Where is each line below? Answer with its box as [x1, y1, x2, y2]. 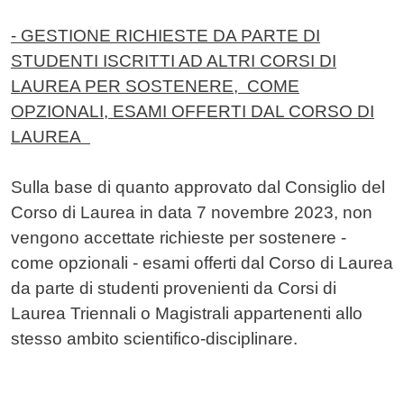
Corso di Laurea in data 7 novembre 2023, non [11, 203, 372, 223]
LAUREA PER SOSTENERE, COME [11, 77, 299, 96]
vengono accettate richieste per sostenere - [11, 228, 346, 248]
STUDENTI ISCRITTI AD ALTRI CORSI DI [11, 51, 336, 71]
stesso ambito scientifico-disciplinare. [11, 329, 298, 349]
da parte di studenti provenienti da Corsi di [11, 279, 336, 298]
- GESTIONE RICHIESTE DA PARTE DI [11, 26, 320, 46]
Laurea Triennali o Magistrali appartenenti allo [11, 304, 363, 324]
